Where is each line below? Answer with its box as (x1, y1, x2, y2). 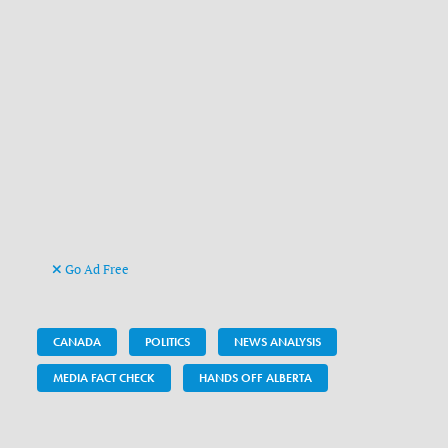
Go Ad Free (62, 261, 130, 278)
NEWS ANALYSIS (234, 334, 322, 351)
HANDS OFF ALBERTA (199, 370, 313, 387)
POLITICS (145, 334, 191, 351)
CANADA (53, 334, 102, 351)
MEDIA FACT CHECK (53, 370, 156, 387)
